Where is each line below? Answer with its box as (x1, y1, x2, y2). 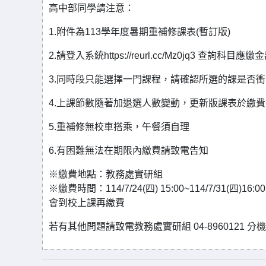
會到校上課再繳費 (49, 198, 125, 208)
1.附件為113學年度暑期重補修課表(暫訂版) (49, 27, 233, 37)
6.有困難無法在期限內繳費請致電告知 (49, 145, 208, 156)
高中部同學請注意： (49, 3, 134, 13)
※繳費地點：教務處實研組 (49, 169, 163, 179)
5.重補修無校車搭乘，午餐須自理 (49, 122, 189, 132)
